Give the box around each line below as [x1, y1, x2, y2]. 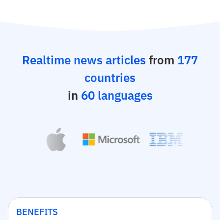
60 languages [81, 87, 153, 103]
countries [84, 70, 136, 85]
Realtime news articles [22, 52, 146, 68]
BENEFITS [16, 206, 58, 218]
